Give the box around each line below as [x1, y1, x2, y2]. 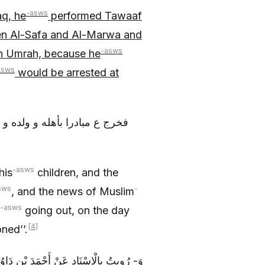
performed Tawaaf [48, 9, 142, 22]
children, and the [34, 166, 118, 179]
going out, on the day [22, 203, 130, 216]
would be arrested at [15, 66, 119, 79]
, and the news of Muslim [11, 185, 134, 198]
